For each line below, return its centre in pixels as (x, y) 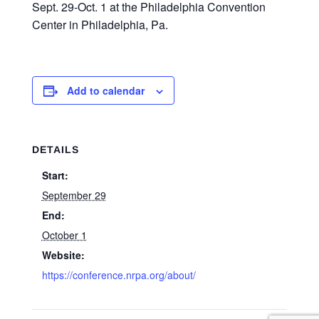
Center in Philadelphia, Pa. (100, 25)
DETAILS (55, 150)
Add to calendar (105, 90)
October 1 (64, 235)
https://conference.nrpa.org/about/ (119, 275)
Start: (55, 175)
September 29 (74, 195)
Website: (63, 255)
